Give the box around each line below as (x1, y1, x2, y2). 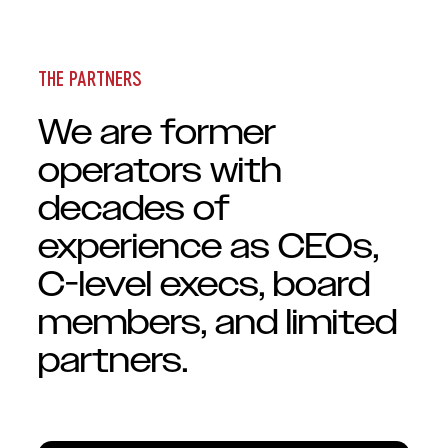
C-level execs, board (38, 261, 370, 309)
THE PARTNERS (38, 65, 142, 90)
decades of (38, 185, 230, 233)
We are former (38, 109, 276, 157)
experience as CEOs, (38, 223, 379, 271)
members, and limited (38, 299, 397, 347)
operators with (38, 147, 282, 195)
